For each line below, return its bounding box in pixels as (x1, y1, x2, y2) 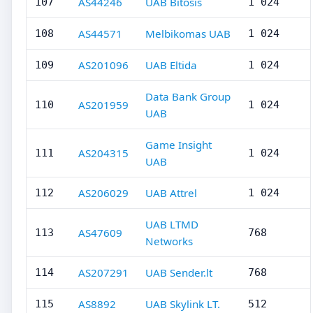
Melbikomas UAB (145, 27, 231, 41)
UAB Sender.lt (145, 265, 212, 279)
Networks (145, 234, 193, 248)
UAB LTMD (145, 217, 198, 231)
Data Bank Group (145, 89, 231, 103)
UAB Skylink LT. (145, 297, 220, 311)
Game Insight (145, 138, 212, 152)
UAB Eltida (145, 58, 197, 72)
